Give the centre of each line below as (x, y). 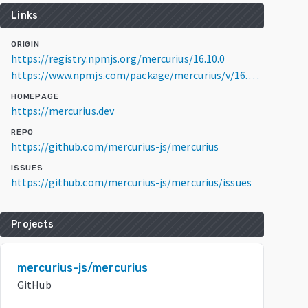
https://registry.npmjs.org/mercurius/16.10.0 (118, 58)
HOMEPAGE (35, 97)
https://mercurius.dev (63, 111)
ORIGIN (25, 44)
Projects (32, 224)
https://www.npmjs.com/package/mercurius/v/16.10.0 (253, 75)
